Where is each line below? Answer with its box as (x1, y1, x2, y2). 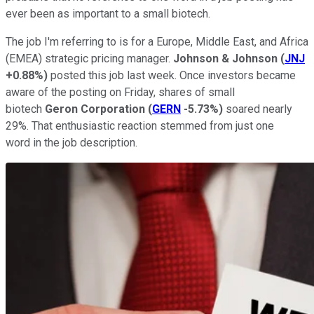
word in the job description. (6, 135, 143, 149)
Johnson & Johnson (173, 51, 278, 65)
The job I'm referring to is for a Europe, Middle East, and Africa (6, 34, 308, 48)
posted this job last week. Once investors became (48, 68, 296, 82)
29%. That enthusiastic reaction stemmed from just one (6, 118, 274, 132)
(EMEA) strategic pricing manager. (6, 51, 173, 65)
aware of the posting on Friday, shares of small (6, 85, 235, 99)
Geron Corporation (45, 102, 145, 116)
